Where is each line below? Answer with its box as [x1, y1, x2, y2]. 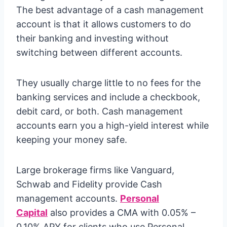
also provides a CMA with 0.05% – [48, 207, 196, 218]
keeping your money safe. [16, 134, 127, 145]
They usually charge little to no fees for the [16, 78, 201, 88]
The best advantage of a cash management [16, 5, 204, 15]
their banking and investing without [16, 33, 169, 44]
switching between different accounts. [16, 47, 182, 58]
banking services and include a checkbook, [16, 92, 200, 102]
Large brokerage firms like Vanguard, [16, 165, 174, 175]
